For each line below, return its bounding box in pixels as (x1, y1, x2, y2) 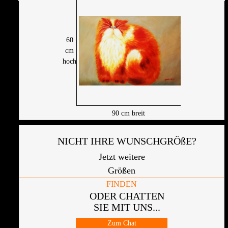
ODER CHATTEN (89, 190, 164, 202)
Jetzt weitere (98, 151, 145, 162)
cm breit (119, 109, 145, 117)
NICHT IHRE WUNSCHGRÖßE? (57, 135, 196, 147)
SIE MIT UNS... (93, 201, 160, 213)
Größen (108, 165, 135, 176)
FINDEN (106, 179, 137, 188)
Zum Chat (107, 219, 136, 227)
